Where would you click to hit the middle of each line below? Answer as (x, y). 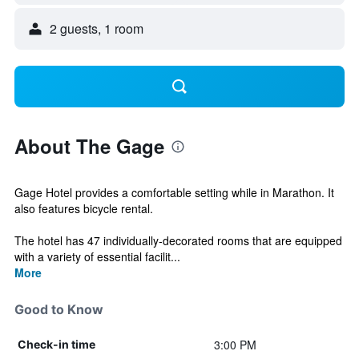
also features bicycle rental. (84, 208)
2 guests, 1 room (97, 28)
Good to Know (59, 309)
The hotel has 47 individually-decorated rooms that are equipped (178, 240)
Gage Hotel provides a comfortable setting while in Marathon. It (174, 192)
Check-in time (56, 344)
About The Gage (89, 146)
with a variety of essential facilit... (97, 256)
